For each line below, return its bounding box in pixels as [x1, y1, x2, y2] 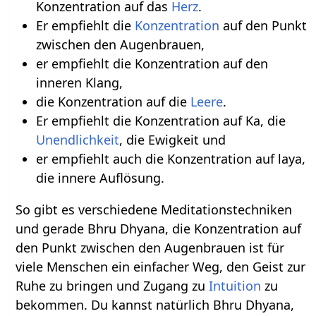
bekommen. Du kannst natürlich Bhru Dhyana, [16, 296, 295, 314]
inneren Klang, [35, 74, 123, 92]
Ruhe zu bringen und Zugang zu [16, 277, 209, 295]
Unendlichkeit [35, 131, 119, 149]
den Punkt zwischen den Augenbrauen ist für [16, 239, 285, 257]
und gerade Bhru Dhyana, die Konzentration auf [16, 220, 302, 238]
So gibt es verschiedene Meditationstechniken [16, 201, 293, 219]
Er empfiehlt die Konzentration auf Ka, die [35, 112, 286, 130]
